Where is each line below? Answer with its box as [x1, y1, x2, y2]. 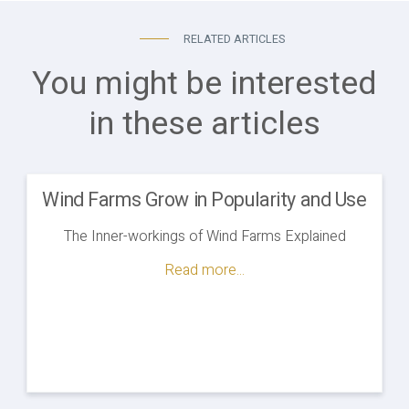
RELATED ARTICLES [183, 31, 285, 48]
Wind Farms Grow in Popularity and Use [42, 186, 367, 215]
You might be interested [32, 60, 377, 109]
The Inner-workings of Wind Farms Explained [63, 225, 346, 248]
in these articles [89, 100, 320, 149]
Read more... [164, 259, 245, 282]
